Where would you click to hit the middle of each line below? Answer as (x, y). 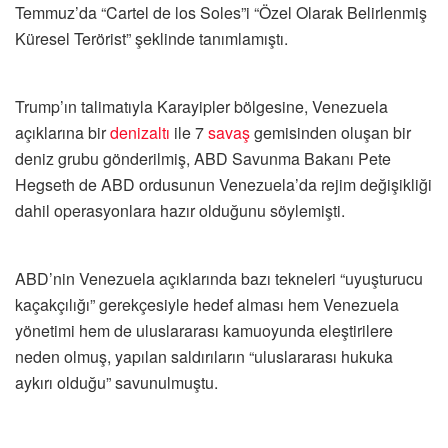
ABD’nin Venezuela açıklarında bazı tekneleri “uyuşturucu (219, 279)
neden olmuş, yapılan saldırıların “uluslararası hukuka (204, 357)
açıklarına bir (62, 133)
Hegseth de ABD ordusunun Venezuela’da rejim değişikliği (223, 185)
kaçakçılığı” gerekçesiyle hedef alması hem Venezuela (207, 305)
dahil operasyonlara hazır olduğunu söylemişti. (180, 211)
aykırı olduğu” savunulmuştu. (116, 383)
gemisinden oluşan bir (330, 133)
